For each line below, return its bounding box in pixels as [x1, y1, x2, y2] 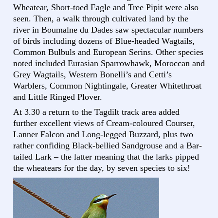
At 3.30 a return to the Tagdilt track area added [13, 107, 180, 117]
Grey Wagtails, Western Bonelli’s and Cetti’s [13, 70, 172, 80]
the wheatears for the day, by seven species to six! [13, 163, 190, 173]
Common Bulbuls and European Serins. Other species [13, 47, 203, 57]
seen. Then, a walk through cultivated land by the [13, 14, 188, 24]
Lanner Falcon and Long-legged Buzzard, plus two [13, 129, 193, 140]
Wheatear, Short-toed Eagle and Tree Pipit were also [13, 2, 199, 13]
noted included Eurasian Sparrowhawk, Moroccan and [13, 58, 205, 69]
